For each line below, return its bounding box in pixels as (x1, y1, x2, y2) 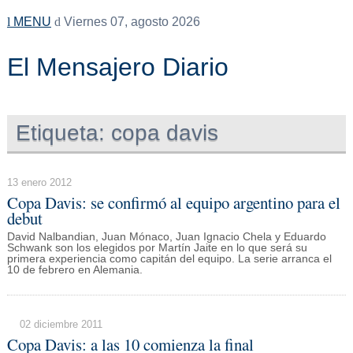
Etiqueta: (16, 120, 106, 145)
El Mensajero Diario (6, 53, 229, 81)
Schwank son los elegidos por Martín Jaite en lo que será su (6, 242, 307, 255)
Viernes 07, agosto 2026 (60, 15, 200, 28)
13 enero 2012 (6, 176, 72, 188)
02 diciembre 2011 (19, 318, 102, 331)
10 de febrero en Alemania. (6, 264, 143, 277)
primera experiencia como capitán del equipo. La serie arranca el (6, 253, 332, 266)
